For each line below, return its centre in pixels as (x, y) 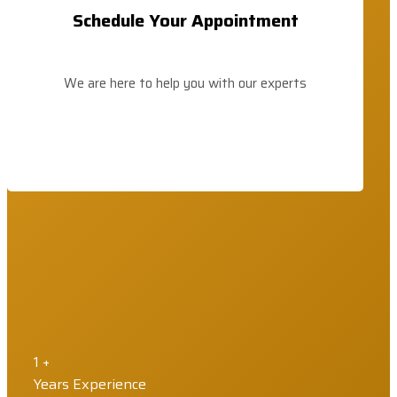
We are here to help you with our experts (185, 83)
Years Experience (90, 384)
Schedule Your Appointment (185, 20)
